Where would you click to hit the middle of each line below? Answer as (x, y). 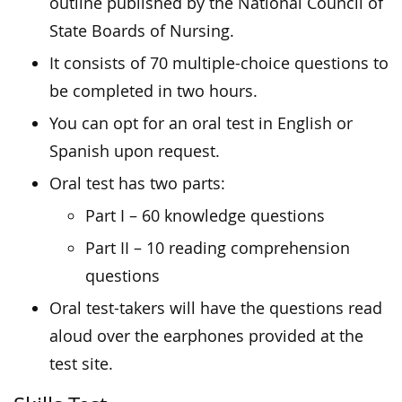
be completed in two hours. (153, 92)
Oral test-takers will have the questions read (216, 309)
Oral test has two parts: (137, 184)
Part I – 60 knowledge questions (205, 216)
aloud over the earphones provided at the (206, 336)
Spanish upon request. (135, 152)
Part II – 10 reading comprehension (218, 249)
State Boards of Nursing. (142, 31)
